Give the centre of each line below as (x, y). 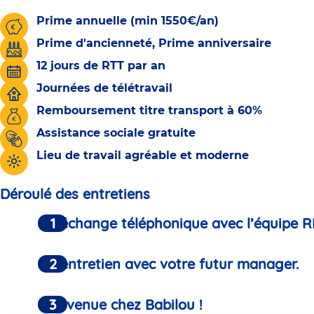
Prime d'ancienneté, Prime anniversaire (154, 43)
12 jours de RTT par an (101, 66)
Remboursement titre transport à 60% (149, 111)
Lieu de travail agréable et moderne (143, 156)
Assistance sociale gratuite (116, 133)
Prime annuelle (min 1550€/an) (128, 21)
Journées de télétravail (104, 88)
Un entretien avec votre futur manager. (168, 264)
